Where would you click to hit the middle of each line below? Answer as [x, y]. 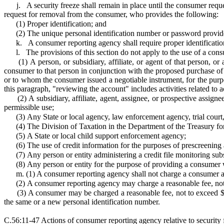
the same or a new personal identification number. [82, 202]
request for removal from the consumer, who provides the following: [111, 14]
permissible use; [29, 107]
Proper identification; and [67, 24]
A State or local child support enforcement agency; [106, 136]
